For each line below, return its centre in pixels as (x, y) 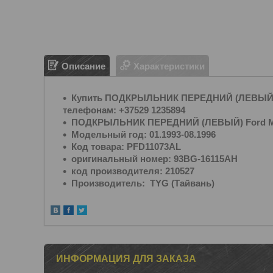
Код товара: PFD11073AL (126, 147)
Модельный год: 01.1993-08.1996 (144, 134)
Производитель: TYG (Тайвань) (143, 183)
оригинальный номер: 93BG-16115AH (154, 159)
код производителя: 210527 (133, 171)
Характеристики (169, 66)
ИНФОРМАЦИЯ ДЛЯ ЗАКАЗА (126, 259)
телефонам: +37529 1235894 (124, 110)
